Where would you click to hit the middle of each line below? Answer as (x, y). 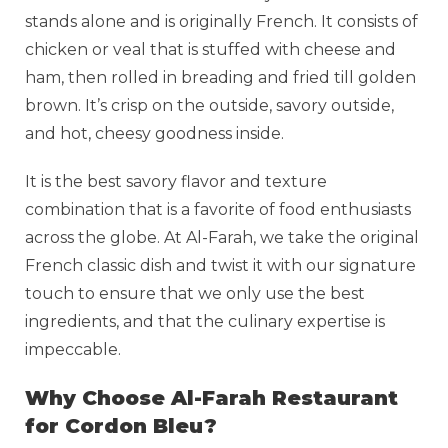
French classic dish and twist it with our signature (220, 265)
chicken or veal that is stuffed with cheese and (210, 49)
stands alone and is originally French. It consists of (221, 21)
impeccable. (73, 349)
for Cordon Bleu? (121, 425)
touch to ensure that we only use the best (195, 293)
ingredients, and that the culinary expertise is (205, 321)
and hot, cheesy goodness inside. (154, 133)
